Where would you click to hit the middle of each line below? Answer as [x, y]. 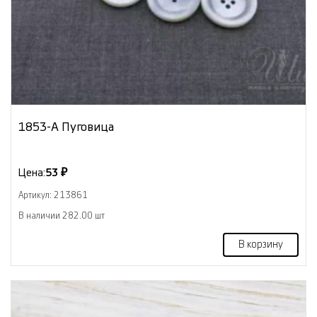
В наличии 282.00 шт [62, 215]
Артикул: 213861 [53, 195]
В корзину [261, 244]
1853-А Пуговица [66, 127]
